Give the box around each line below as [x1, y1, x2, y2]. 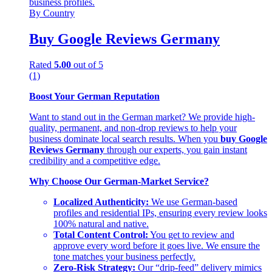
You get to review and [148, 229, 234, 240]
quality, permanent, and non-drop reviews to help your [29, 122, 237, 133]
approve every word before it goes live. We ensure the [53, 240, 260, 251]
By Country [29, 7, 75, 18]
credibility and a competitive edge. [29, 155, 160, 166]
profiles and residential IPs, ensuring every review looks [53, 207, 267, 218]
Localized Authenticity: [53, 196, 149, 207]
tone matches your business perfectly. [53, 251, 195, 262]
